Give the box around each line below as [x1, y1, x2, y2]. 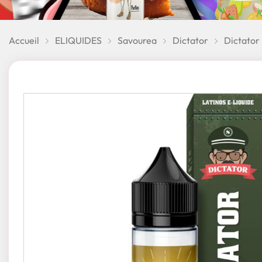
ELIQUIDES [55, 35, 102, 47]
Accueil [9, 35, 39, 47]
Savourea [118, 35, 157, 47]
